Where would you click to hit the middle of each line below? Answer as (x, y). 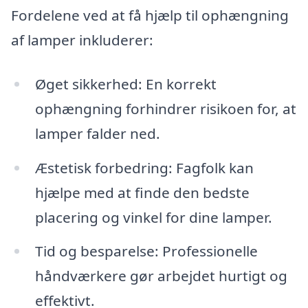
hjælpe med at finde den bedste (142, 192)
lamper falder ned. (97, 133)
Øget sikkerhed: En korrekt (125, 84)
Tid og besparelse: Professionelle (146, 251)
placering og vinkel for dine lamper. (153, 217)
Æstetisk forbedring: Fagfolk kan (144, 167)
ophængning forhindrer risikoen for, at (165, 108)
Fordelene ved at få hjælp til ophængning (150, 15)
